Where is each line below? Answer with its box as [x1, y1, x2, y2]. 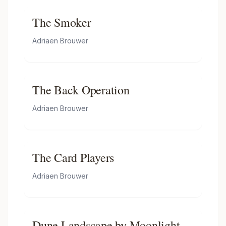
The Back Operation [32, 82, 130, 98]
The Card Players [32, 149, 115, 165]
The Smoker [32, 14, 91, 30]
